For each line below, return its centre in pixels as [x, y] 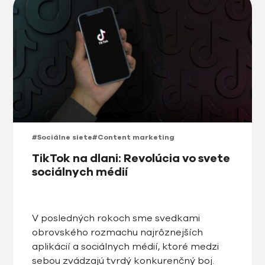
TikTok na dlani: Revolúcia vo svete [131, 158]
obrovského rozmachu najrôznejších [118, 232]
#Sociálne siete [62, 137]
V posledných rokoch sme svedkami [116, 218]
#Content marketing [134, 137]
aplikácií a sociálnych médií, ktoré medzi [126, 246]
